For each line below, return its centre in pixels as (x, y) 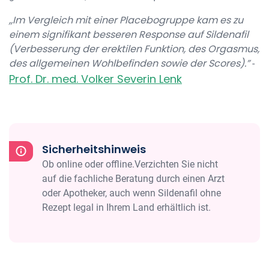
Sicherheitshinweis (94, 149)
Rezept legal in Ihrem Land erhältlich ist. (126, 207)
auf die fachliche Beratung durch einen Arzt (133, 179)
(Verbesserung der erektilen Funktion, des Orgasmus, (134, 49)
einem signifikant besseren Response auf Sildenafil (129, 35)
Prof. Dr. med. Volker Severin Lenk (95, 79)
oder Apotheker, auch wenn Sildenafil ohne (131, 193)
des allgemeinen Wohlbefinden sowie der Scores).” (129, 63)
